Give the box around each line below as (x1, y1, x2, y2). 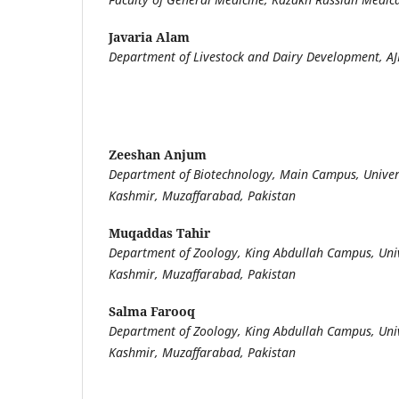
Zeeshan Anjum (109, 145, 207, 163)
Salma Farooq (109, 303, 195, 321)
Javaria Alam (109, 28, 190, 45)
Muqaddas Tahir (109, 224, 210, 241)
